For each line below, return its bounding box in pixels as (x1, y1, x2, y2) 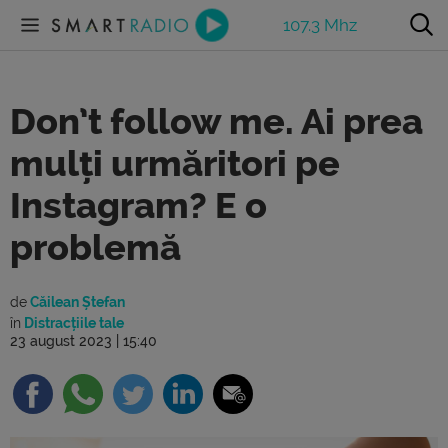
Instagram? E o (10, 185, 267, 227)
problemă (10, 227, 181, 269)
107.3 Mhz (283, 14, 357, 35)
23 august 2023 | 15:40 (10, 333, 157, 349)
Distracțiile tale (21, 315, 124, 331)
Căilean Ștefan (27, 294, 125, 310)
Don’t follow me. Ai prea (10, 101, 423, 143)
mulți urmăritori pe (10, 143, 340, 185)
